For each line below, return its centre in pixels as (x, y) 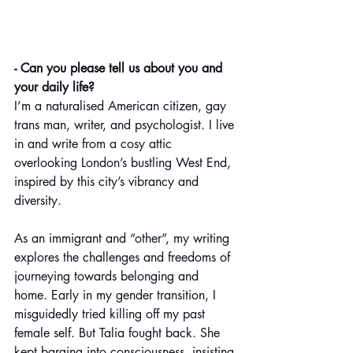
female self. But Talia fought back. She (119, 333)
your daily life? (54, 87)
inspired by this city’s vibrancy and (108, 181)
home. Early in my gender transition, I (117, 295)
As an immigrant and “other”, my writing (124, 238)
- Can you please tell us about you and (120, 68)
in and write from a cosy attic (95, 143)
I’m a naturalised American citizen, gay (122, 106)
